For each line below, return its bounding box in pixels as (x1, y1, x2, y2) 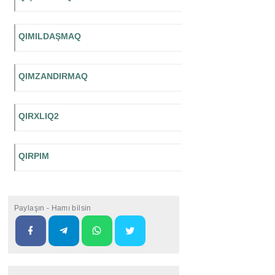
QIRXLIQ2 (18, 111, 59, 122)
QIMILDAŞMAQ (18, 31, 81, 42)
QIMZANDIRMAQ (18, 71, 88, 82)
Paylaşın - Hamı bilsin (14, 204, 91, 213)
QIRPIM (18, 151, 49, 161)
